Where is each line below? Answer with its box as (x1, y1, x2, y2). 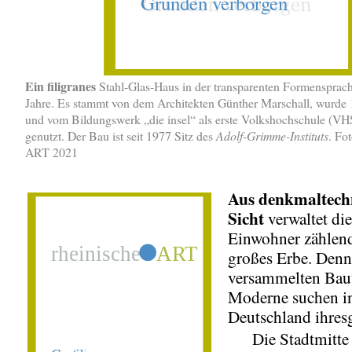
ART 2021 (25, 143, 78, 160)
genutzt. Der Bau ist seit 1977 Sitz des (25, 126, 216, 144)
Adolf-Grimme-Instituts (216, 126, 328, 144)
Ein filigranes (25, 76, 96, 95)
